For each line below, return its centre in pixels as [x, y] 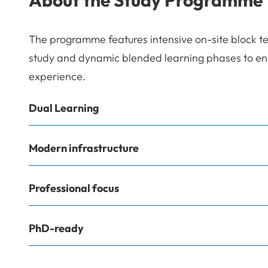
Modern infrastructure [84, 148]
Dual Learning [64, 108]
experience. [57, 76]
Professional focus [74, 188]
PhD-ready [56, 228]
